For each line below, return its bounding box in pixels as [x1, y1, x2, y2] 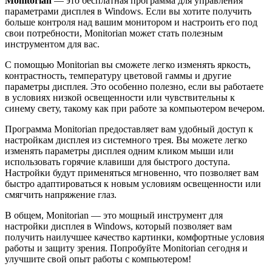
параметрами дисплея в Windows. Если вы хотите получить [5, 5, 251, 16]
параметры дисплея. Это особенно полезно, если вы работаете [5, 81, 263, 92]
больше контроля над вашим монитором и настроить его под [5, 16, 257, 27]
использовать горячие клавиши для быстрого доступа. [5, 156, 230, 167]
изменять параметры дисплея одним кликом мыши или [5, 145, 234, 156]
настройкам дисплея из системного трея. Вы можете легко [5, 134, 247, 145]
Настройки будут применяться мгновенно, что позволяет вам [5, 167, 259, 178]
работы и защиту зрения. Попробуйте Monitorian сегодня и [5, 242, 248, 253]
